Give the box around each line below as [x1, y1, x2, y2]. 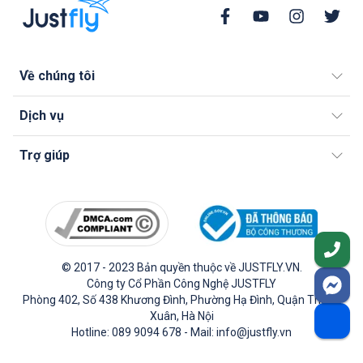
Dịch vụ [19, 108, 64, 124]
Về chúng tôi [19, 68, 95, 84]
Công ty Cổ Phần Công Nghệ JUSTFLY [87, 276, 276, 290]
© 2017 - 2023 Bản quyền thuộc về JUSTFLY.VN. [61, 260, 302, 274]
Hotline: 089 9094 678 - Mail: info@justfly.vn [71, 325, 292, 339]
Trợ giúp [19, 147, 70, 164]
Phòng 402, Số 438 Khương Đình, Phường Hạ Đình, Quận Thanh [23, 293, 340, 306]
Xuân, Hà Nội [149, 309, 214, 322]
